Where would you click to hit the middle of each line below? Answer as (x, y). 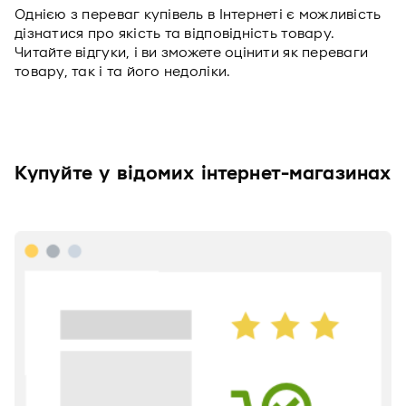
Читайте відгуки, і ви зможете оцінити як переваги (192, 53)
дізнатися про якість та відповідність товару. (175, 34)
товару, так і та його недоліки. (123, 72)
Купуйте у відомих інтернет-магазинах (203, 174)
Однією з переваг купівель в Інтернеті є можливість (198, 14)
